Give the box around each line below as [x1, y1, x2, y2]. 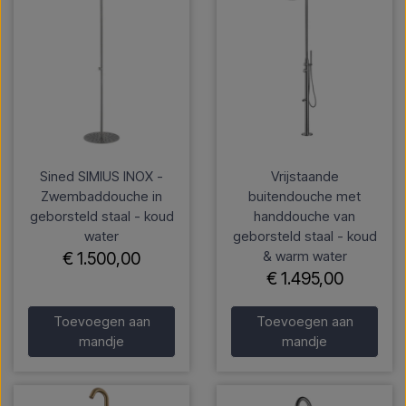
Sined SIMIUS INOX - [40, 168, 163, 186]
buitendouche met [248, 188, 361, 206]
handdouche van [254, 208, 355, 226]
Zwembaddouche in [41, 188, 162, 206]
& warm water [262, 247, 347, 266]
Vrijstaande [270, 168, 339, 186]
